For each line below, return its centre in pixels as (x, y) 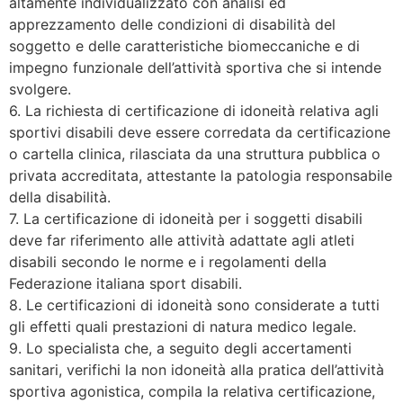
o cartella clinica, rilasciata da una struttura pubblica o (195, 153)
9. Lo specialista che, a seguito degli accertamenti (180, 348)
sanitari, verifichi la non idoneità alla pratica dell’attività (197, 369)
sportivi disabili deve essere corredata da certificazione (200, 132)
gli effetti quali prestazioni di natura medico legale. (183, 326)
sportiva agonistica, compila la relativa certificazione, (192, 391)
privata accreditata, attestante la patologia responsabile (201, 175)
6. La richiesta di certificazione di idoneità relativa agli (194, 110)
